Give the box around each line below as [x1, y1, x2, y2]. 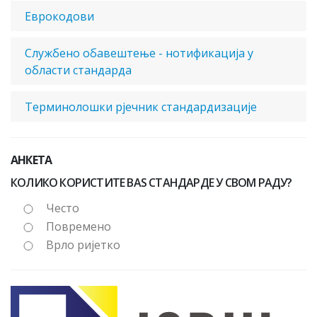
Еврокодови [25, 8, 94, 24]
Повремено [46, 219, 111, 234]
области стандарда [25, 62, 132, 78]
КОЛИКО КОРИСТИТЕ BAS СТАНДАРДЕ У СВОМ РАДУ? [11, 175, 292, 190]
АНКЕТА [11, 152, 52, 168]
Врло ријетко [46, 237, 120, 253]
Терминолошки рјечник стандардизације [25, 99, 257, 115]
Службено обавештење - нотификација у [25, 45, 253, 61]
